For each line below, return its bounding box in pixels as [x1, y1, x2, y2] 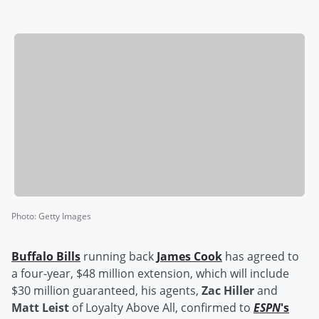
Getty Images [38, 210, 91, 223]
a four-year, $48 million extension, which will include [11, 266, 289, 282]
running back [80, 249, 157, 265]
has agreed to [222, 249, 299, 265]
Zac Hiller [202, 283, 254, 299]
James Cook [157, 249, 222, 265]
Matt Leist [11, 300, 69, 316]
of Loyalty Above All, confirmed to [69, 300, 253, 316]
